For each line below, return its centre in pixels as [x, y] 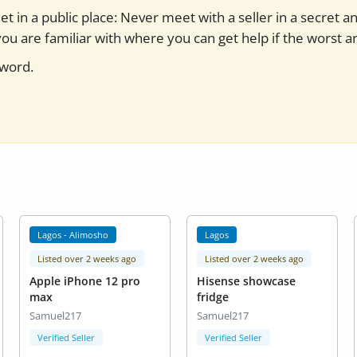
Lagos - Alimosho [73, 235]
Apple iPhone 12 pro [84, 281]
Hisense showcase [246, 281]
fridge [212, 297]
